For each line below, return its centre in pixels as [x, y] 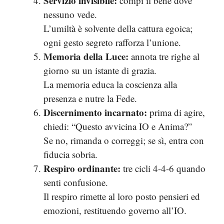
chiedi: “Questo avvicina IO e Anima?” [118, 126]
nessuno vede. [70, 14]
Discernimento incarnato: [95, 112]
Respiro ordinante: [82, 168]
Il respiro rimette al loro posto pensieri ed [122, 196]
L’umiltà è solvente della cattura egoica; [118, 28]
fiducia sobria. [70, 154]
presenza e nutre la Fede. [90, 98]
